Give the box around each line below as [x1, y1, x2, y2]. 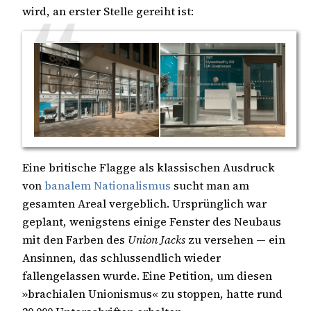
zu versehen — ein [185, 232, 285, 248]
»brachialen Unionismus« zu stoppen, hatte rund [22, 286, 283, 302]
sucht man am [171, 178, 249, 194]
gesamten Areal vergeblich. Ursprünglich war [22, 196, 267, 212]
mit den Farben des [22, 232, 128, 248]
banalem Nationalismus [44, 178, 171, 194]
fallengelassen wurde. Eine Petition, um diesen [22, 268, 272, 284]
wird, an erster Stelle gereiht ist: [22, 3, 194, 19]
